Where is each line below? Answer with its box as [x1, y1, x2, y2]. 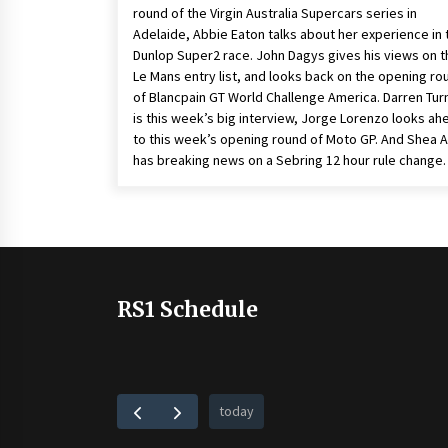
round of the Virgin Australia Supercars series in [133, 4, 417, 22]
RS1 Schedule [117, 296, 258, 324]
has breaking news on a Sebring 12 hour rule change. [133, 151, 446, 169]
